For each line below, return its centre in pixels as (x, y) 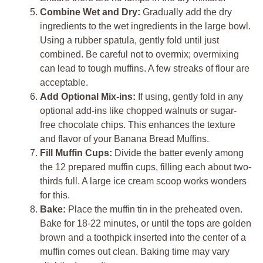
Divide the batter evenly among (178, 153)
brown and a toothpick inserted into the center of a (143, 238)
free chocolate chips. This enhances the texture (138, 125)
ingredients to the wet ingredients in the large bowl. (145, 26)
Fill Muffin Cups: (76, 153)
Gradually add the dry (186, 12)
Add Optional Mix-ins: (88, 97)
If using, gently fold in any (189, 97)
